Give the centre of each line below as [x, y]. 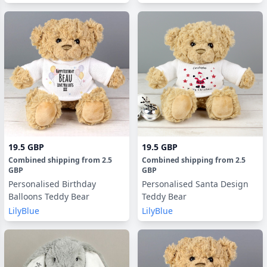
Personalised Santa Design [195, 184]
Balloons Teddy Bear [49, 196]
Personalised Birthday [52, 184]
